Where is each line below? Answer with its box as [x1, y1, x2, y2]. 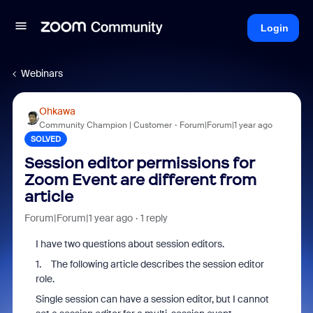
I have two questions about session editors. [35, 238, 224, 250]
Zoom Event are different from [24, 170, 256, 189]
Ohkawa [38, 105, 75, 117]
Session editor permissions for [24, 154, 254, 173]
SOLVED [30, 134, 61, 144]
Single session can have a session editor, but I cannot [35, 293, 269, 305]
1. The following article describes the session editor [35, 258, 264, 270]
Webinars [21, 67, 63, 80]
